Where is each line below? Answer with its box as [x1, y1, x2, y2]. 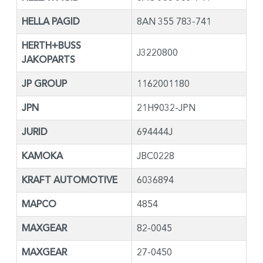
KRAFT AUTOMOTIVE [22, 174, 117, 186]
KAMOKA [22, 150, 63, 162]
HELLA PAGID [22, 15, 80, 28]
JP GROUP [22, 77, 67, 90]
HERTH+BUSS [22, 39, 81, 52]
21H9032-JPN [137, 102, 195, 113]
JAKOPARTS [22, 53, 75, 66]
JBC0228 [137, 150, 174, 161]
